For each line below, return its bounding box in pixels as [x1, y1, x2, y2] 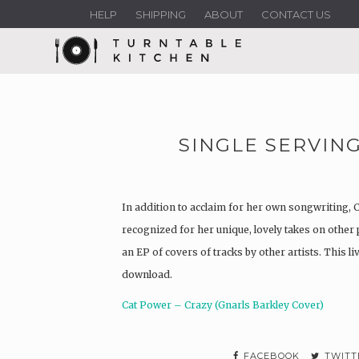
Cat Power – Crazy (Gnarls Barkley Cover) [122, 298, 324, 311]
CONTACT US [261, 8, 331, 21]
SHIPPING [135, 8, 186, 21]
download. [122, 268, 172, 280]
